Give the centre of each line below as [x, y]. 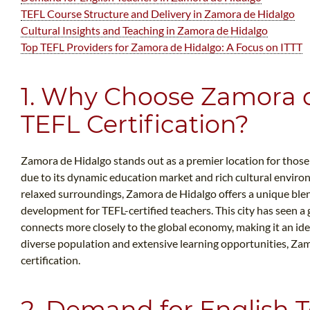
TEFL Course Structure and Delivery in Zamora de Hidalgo [158, 14]
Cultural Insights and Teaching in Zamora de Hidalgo [144, 30]
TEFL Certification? [135, 125]
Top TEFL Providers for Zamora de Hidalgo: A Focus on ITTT [162, 47]
